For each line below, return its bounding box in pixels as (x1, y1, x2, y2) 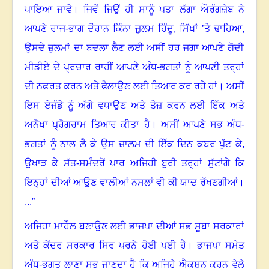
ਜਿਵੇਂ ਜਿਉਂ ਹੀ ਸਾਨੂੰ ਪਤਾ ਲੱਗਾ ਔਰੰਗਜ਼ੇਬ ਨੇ (83, 4, 245, 15)
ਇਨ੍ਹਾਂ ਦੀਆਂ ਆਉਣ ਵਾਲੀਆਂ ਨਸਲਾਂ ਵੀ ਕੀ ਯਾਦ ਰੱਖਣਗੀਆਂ (25, 177, 238, 188)
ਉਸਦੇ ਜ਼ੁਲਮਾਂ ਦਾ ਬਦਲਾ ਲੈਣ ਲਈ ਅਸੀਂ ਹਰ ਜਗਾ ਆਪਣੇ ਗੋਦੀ (25, 43, 244, 53)
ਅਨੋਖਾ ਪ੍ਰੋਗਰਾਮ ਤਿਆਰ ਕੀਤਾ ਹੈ (25, 119, 150, 130)
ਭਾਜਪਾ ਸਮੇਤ (196, 240, 245, 251)
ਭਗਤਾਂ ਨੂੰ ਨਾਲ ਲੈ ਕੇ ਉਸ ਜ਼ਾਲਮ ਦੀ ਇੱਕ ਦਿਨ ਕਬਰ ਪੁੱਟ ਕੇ (25, 139, 242, 150)
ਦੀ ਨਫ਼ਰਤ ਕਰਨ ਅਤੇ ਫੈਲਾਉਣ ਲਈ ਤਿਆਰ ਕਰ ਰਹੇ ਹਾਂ (25, 81, 217, 92)
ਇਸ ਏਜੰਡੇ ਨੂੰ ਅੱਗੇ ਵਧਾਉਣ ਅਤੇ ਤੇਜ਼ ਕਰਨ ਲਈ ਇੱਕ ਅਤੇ (25, 100, 244, 111)
